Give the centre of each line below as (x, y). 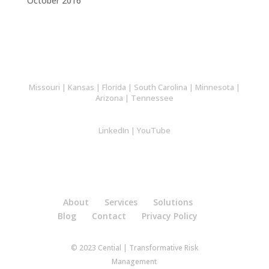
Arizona (109, 98)
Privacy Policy (170, 216)
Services (121, 202)
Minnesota (214, 87)
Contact (109, 216)
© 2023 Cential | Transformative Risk (134, 248)
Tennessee (152, 98)
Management (134, 262)
